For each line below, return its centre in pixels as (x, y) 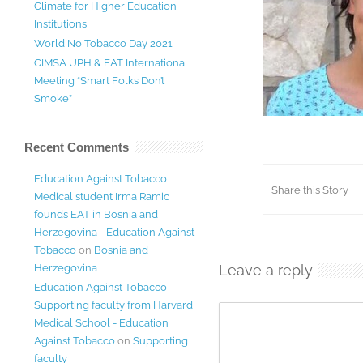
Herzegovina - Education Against (114, 232)
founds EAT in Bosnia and (96, 214)
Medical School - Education (101, 323)
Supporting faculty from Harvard (113, 305)
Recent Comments (77, 147)
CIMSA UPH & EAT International (111, 63)
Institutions (60, 24)
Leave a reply (266, 270)
